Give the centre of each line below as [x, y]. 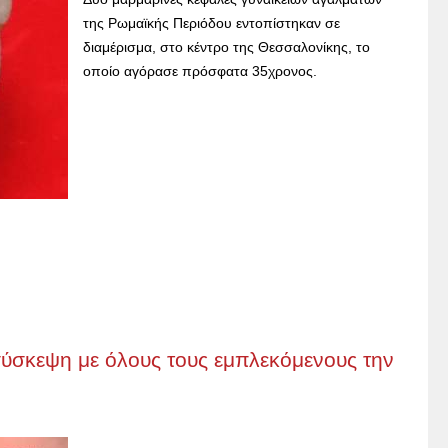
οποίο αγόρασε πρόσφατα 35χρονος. [200, 71]
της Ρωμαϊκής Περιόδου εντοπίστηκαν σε [211, 23]
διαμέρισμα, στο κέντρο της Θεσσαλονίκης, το [226, 47]
